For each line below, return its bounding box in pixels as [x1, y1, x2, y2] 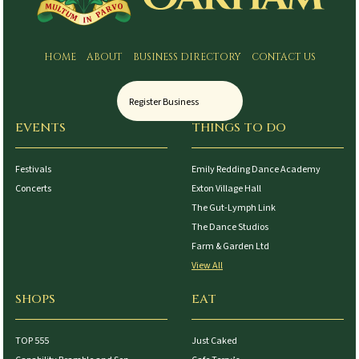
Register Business [128, 95, 199, 109]
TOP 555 [15, 333, 50, 348]
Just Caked [192, 333, 237, 348]
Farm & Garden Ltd [192, 239, 269, 253]
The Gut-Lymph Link [192, 200, 276, 215]
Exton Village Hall [192, 181, 261, 196]
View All [192, 258, 223, 272]
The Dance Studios [192, 220, 268, 234]
